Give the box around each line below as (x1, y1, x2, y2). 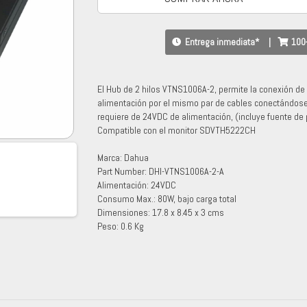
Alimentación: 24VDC (97, 179, 176, 192)
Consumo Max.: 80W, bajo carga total (97, 193, 236, 206)
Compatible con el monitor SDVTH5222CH (97, 124, 256, 137)
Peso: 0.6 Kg (97, 220, 144, 233)
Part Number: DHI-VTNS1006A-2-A (97, 165, 224, 178)
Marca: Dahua (97, 151, 149, 164)
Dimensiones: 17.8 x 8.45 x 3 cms (97, 206, 224, 219)
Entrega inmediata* (184, 36, 262, 49)
